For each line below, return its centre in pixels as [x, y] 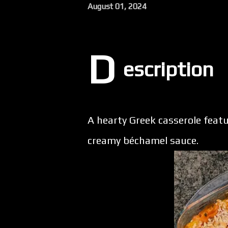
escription [168, 69]
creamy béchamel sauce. [143, 140]
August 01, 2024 [117, 6]
